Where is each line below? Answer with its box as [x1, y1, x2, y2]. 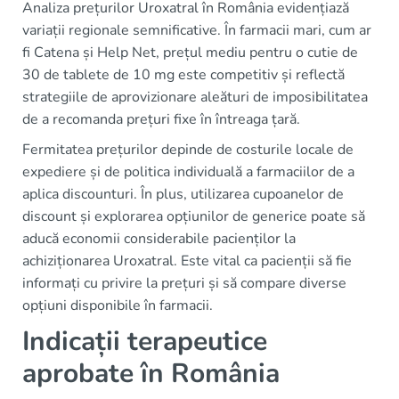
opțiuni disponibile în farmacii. [22, 296, 213, 315]
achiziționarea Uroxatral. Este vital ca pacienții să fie [22, 251, 352, 271]
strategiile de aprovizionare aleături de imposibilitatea [22, 87, 368, 107]
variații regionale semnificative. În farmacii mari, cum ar [22, 20, 371, 40]
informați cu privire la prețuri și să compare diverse [22, 273, 346, 293]
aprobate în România [22, 355, 280, 392]
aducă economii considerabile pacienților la [22, 229, 296, 248]
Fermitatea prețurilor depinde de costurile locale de [22, 140, 354, 159]
